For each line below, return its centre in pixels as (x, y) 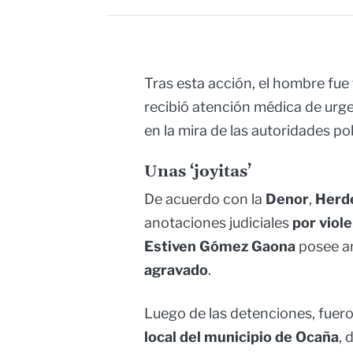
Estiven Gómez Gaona (220, 247)
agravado (176, 270)
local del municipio (208, 337)
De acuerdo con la (205, 199)
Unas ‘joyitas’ (198, 172)
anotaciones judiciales (218, 223)
